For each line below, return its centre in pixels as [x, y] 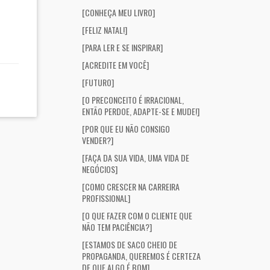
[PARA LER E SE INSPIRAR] [122, 47]
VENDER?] [98, 140]
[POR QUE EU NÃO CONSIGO [126, 129]
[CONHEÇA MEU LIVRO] [118, 12]
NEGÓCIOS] [100, 169]
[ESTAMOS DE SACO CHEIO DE [130, 244]
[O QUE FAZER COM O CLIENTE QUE [137, 215]
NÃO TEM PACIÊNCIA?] [117, 227]
